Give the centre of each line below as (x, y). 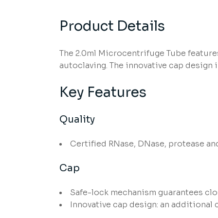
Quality (77, 119)
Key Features (103, 92)
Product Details (112, 26)
